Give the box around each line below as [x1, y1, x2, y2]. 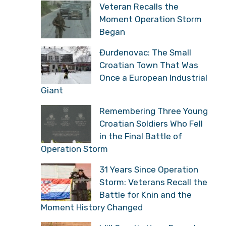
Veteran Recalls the [99, 1, 179, 12]
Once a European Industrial [99, 72, 207, 83]
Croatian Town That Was [99, 60, 198, 70]
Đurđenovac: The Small [99, 47, 191, 58]
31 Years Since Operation [99, 164, 198, 175]
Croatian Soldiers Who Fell [99, 118, 203, 129]
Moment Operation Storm [99, 14, 202, 24]
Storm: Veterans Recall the [99, 177, 207, 187]
